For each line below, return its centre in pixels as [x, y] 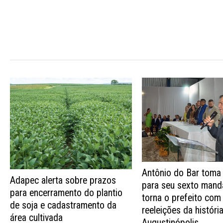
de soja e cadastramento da [63, 206]
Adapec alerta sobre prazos [63, 181]
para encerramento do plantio [66, 193]
